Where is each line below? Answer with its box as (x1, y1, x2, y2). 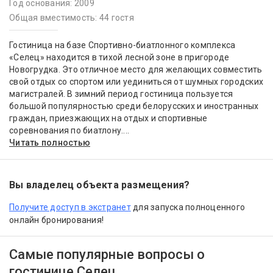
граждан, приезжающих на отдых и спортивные (9, 113, 208, 124)
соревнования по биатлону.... (9, 126, 129, 136)
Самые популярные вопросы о (9, 247, 205, 263)
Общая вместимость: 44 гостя (9, 13, 134, 23)
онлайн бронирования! (9, 215, 104, 225)
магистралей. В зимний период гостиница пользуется (9, 89, 233, 99)
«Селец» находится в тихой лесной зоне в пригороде (9, 52, 230, 63)
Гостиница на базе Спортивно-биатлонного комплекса (9, 40, 236, 51)
